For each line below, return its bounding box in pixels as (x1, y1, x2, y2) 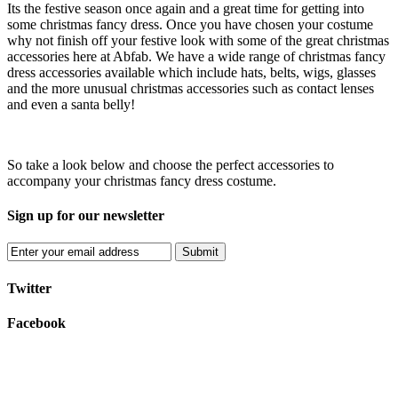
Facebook (7, 314, 66, 330)
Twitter (7, 280, 52, 296)
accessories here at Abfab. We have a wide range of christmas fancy (7, 48, 386, 64)
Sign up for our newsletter (7, 208, 164, 224)
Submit (182, 245, 219, 259)
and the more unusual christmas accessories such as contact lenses (7, 80, 374, 96)
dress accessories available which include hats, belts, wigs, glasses (7, 64, 376, 80)
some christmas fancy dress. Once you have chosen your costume (7, 16, 373, 32)
